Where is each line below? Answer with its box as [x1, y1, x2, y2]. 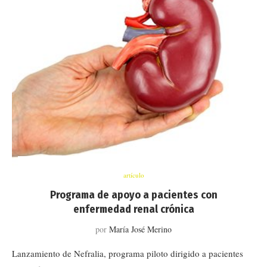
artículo [123, 170, 144, 179]
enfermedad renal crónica [73, 203, 194, 216]
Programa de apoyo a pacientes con [49, 188, 218, 201]
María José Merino [109, 223, 172, 235]
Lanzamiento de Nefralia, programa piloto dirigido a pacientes [12, 247, 243, 259]
